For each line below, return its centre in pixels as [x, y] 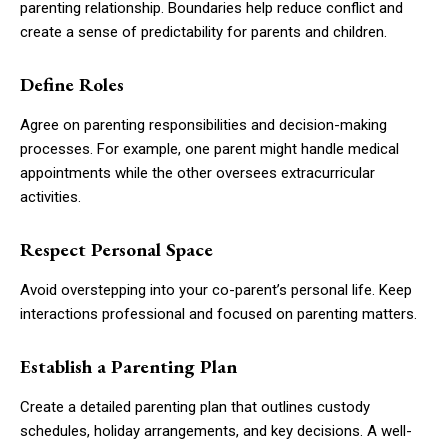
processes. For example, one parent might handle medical [209, 148]
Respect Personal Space [116, 249]
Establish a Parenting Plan [128, 366]
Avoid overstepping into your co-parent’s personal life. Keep [216, 289]
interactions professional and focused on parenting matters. [218, 313]
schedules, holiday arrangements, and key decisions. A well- [216, 430]
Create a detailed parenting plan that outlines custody [195, 406]
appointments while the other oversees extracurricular [197, 172]
